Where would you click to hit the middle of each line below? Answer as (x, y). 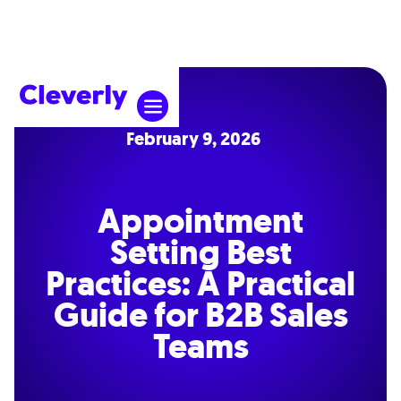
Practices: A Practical (200, 284)
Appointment (200, 221)
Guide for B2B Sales (200, 315)
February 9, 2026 (193, 139)
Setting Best (200, 252)
